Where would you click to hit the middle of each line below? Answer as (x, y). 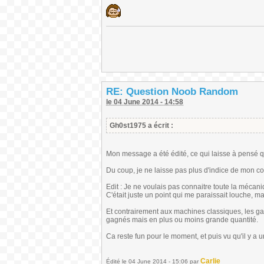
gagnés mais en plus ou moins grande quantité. (182, 220)
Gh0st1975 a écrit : (141, 126)
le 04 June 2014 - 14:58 (145, 102)
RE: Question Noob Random (172, 92)
